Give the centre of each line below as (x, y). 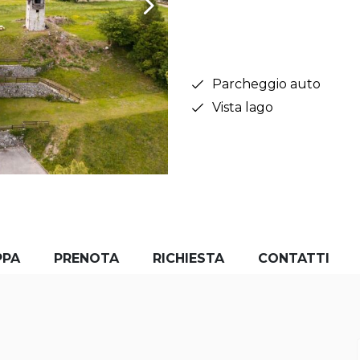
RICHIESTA (188, 259)
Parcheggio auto (266, 84)
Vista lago (243, 108)
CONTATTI (294, 259)
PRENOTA (86, 259)
